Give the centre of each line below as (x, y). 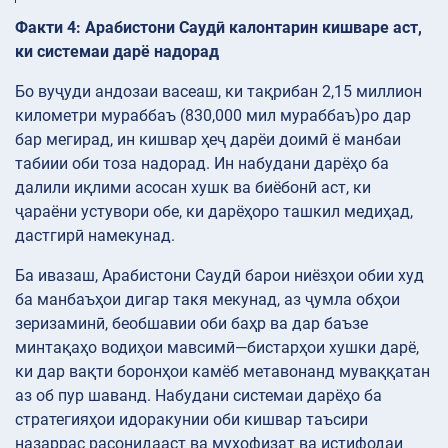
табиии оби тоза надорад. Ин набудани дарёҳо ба (202, 163)
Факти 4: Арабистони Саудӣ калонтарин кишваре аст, (218, 27)
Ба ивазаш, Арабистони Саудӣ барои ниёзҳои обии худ (219, 275)
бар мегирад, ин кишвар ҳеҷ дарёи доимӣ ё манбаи (208, 139)
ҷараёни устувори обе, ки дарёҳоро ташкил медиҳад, (214, 211)
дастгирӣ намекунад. (95, 235)
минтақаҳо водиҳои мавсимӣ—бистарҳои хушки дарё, (217, 347)
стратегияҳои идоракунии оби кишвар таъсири (191, 419)
